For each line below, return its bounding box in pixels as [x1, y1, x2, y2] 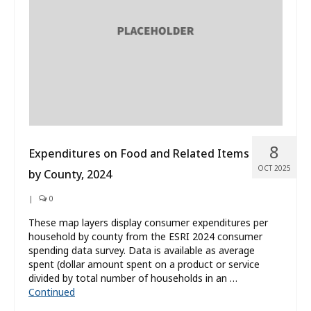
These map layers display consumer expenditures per [28, 216, 268, 230]
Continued [28, 285, 75, 299]
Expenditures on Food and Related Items [28, 146, 249, 162]
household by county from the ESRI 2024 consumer [28, 230, 262, 244]
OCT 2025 [258, 163, 291, 174]
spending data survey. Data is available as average [28, 244, 255, 258]
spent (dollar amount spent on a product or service [28, 258, 260, 271]
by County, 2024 [28, 167, 112, 183]
